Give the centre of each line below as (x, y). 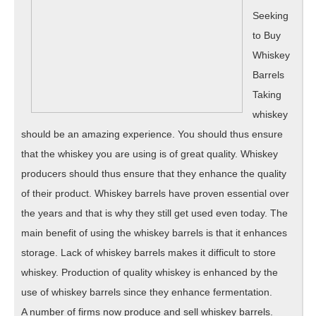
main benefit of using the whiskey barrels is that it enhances (154, 233)
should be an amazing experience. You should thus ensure (152, 134)
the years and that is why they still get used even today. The (154, 213)
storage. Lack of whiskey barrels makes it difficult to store (148, 253)
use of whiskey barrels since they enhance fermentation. (147, 292)
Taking (267, 95)
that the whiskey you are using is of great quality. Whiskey (150, 154)
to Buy (267, 36)
